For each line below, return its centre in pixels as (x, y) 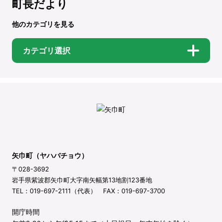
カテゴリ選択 (47, 50)
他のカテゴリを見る (43, 24)
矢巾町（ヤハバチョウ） (50, 156)
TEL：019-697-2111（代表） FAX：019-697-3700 (88, 191)
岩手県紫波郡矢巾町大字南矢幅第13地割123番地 (82, 180)
